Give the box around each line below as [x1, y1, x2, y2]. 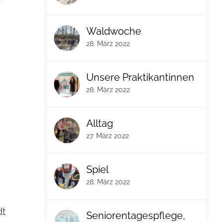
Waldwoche [86, 25, 142, 37]
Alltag [86, 117, 113, 129]
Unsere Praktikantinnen [86, 71, 195, 83]
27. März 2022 [86, 132, 129, 140]
